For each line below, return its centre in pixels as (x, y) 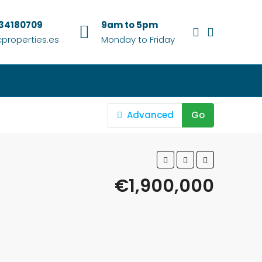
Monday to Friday (138, 39)
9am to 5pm (130, 25)
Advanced (149, 115)
